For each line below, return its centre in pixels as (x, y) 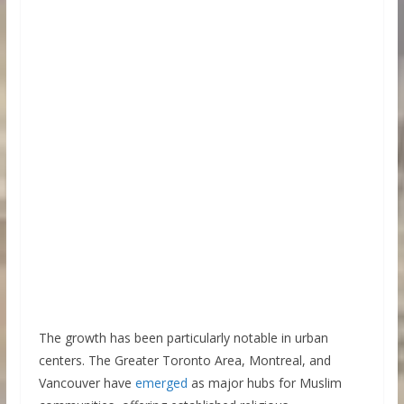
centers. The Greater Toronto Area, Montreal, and (184, 361)
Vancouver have (87, 383)
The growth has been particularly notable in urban (183, 338)
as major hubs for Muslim (264, 383)
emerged (161, 383)
